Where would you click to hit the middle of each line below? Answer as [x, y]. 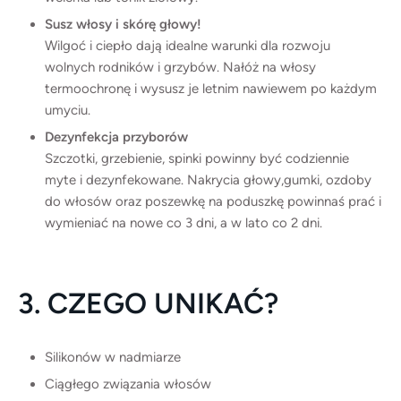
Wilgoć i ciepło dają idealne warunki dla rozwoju [188, 45]
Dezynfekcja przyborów [116, 137]
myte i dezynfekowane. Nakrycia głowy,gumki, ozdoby [208, 179]
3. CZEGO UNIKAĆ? [148, 303]
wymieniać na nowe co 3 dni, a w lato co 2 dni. [183, 222]
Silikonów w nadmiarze [113, 357]
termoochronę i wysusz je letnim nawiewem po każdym [211, 88]
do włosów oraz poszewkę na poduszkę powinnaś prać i [213, 201]
